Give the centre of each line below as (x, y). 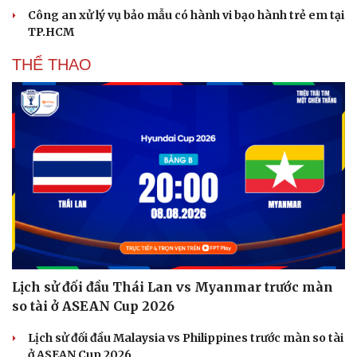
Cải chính (38, 345)
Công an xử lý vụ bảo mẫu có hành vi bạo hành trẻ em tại (186, 15)
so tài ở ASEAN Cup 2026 (93, 306)
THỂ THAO (52, 64)
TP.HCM (51, 31)
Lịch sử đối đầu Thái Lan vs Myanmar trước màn (173, 287)
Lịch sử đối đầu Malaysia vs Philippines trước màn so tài (186, 338)
